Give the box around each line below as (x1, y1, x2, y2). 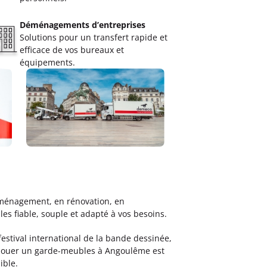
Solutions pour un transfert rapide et (19, 32, 167, 43)
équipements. (19, 57, 75, 68)
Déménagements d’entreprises (19, 19, 145, 30)
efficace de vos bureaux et (19, 44, 124, 55)
